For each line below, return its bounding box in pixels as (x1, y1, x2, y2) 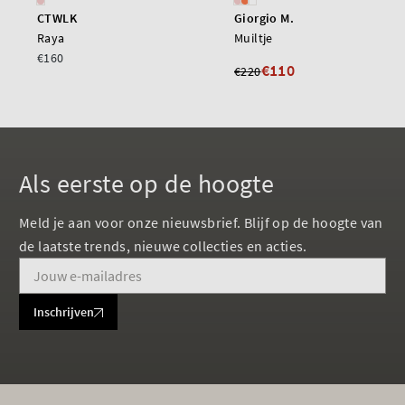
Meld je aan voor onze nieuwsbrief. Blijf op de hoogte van (19, 213, 383, 231)
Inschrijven (33, 304, 94, 320)
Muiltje (234, 29, 273, 46)
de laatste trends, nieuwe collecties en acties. (19, 237, 307, 255)
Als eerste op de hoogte (19, 167, 275, 200)
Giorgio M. (234, 9, 294, 26)
